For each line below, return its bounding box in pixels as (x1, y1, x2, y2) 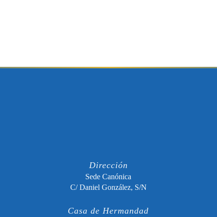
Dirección (89, 160, 128, 170)
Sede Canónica (85, 172, 132, 181)
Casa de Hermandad (68, 206, 149, 216)
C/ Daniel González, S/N (70, 183, 147, 192)
